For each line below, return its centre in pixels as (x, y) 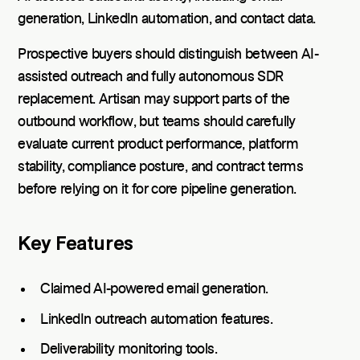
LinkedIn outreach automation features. (157, 319)
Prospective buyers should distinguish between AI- (168, 55)
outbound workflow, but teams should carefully (157, 123)
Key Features (76, 245)
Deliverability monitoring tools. (129, 350)
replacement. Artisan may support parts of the (154, 100)
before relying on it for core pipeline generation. (157, 190)
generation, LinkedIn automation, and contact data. (167, 20)
